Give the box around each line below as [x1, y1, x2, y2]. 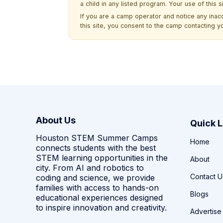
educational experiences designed [36, 192, 163, 203]
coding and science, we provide [36, 172, 155, 183]
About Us [36, 114, 76, 125]
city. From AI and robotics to [36, 162, 144, 173]
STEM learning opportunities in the [36, 152, 168, 163]
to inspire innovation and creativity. [36, 202, 167, 213]
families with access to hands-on [36, 182, 159, 193]
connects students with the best [36, 142, 156, 153]
